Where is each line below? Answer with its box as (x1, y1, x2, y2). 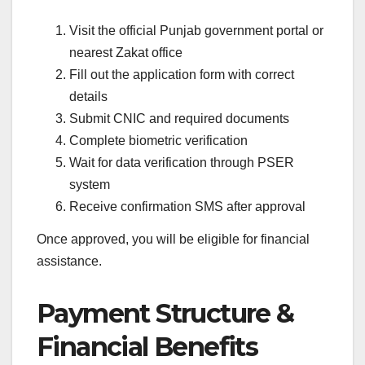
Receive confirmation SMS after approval (69, 200, 306, 214)
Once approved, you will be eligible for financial (37, 232, 310, 246)
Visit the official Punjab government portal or (69, 24, 323, 38)
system (69, 178, 110, 192)
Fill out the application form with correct (69, 68, 294, 82)
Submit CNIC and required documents (69, 112, 289, 126)
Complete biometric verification (69, 134, 248, 148)
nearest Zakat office (69, 46, 182, 60)
